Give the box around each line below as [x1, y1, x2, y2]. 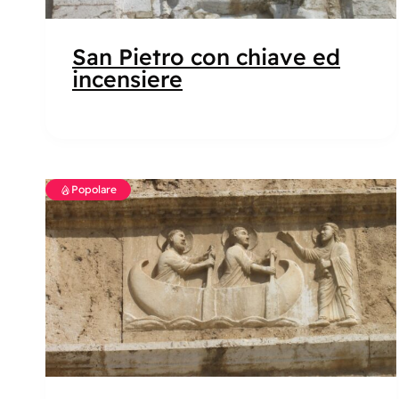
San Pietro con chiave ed [72, 43, 340, 71]
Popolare [71, 183, 117, 197]
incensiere [72, 65, 183, 94]
